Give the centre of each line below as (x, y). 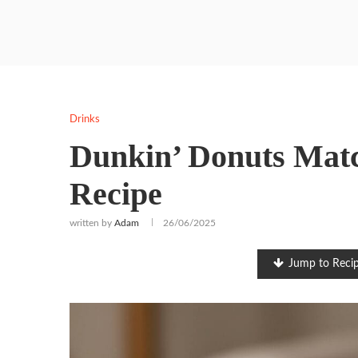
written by (92, 223)
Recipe (116, 194)
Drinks (85, 119)
